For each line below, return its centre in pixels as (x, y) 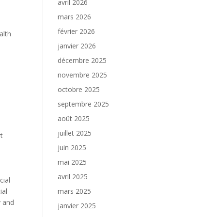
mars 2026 (75, 17)
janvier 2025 (77, 206)
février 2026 (77, 31)
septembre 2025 (84, 104)
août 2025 (74, 118)
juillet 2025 (75, 133)
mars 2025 (75, 191)
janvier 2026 (77, 46)
